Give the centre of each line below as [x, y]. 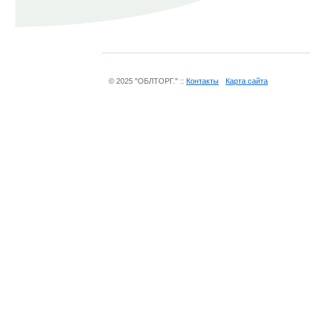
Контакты [202, 81]
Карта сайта [247, 81]
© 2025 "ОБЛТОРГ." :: [147, 81]
